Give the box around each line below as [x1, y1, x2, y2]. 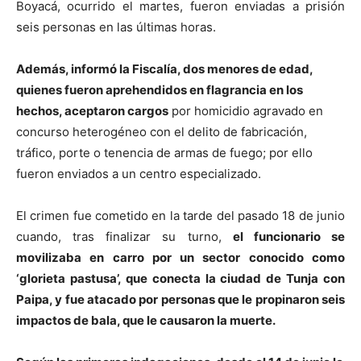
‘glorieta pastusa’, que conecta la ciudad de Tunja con [16, 270, 345, 286]
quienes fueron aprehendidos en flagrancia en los [16, 81, 303, 98]
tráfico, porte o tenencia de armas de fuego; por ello [16, 144, 313, 160]
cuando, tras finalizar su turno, [16, 228, 233, 244]
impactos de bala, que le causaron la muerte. [16, 312, 276, 328]
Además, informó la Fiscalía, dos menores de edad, [16, 60, 313, 77]
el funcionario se [232, 228, 346, 244]
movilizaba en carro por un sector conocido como [16, 249, 345, 265]
